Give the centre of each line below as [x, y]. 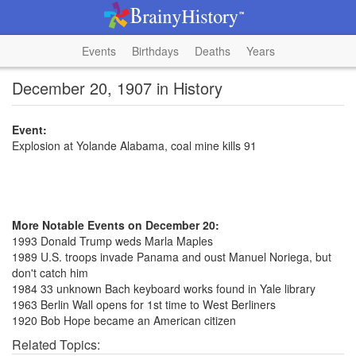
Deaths [212, 51]
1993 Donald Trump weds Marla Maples [112, 241]
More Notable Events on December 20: [116, 225]
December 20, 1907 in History [117, 88]
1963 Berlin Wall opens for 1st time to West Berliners [144, 304]
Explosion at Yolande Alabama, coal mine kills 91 [134, 145]
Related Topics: [56, 344]
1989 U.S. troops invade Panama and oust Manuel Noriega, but [172, 257]
